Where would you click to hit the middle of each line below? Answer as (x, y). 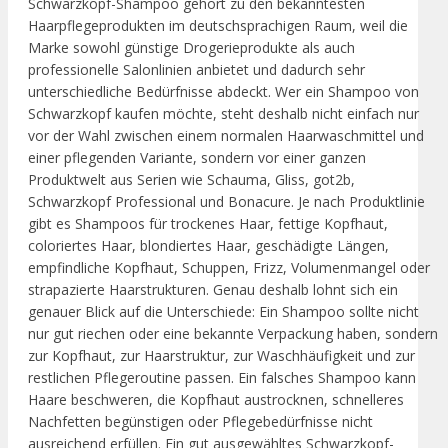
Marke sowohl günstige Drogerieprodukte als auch (191, 48)
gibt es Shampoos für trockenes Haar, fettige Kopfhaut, (208, 224)
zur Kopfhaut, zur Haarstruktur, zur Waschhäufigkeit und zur (221, 356)
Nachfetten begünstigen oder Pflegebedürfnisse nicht (200, 422)
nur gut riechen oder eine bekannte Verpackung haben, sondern (233, 334)
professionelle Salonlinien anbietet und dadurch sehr (196, 70)
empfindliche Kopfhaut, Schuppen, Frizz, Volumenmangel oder (229, 268)
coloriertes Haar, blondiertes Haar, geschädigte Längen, (208, 246)
